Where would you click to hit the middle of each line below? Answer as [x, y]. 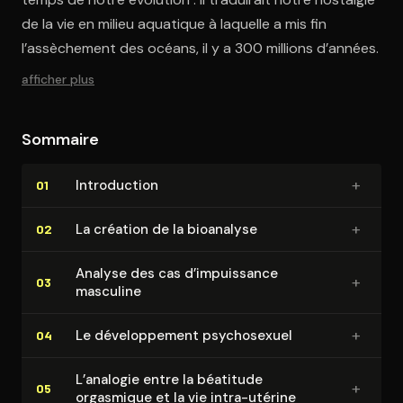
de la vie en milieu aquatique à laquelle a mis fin [174, 23]
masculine [108, 291]
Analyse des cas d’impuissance [177, 273]
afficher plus [58, 79]
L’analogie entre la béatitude [169, 379]
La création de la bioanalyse [166, 229]
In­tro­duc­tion [117, 185]
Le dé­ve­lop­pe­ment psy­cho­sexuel [184, 335]
